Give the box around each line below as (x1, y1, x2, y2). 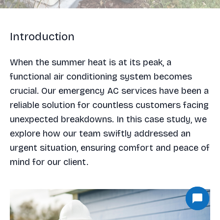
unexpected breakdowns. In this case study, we (10, 114, 207, 125)
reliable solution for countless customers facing (10, 100, 209, 110)
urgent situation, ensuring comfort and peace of (10, 142, 210, 153)
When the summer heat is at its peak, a (10, 57, 171, 68)
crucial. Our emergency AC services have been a (10, 85, 209, 96)
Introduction (10, 30, 75, 43)
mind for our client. (10, 157, 88, 167)
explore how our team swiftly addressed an (10, 128, 191, 139)
